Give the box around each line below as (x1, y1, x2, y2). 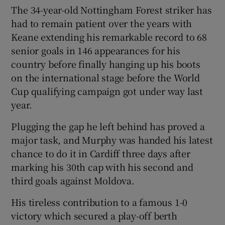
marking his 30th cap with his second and (11, 160, 193, 173)
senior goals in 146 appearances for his (11, 43, 180, 57)
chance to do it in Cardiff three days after (11, 146, 190, 160)
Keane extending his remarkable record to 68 (11, 30, 207, 43)
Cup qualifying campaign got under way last (11, 84, 203, 97)
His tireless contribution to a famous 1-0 (11, 195, 188, 208)
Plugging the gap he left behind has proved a (11, 119, 205, 133)
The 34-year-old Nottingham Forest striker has (11, 3, 212, 16)
